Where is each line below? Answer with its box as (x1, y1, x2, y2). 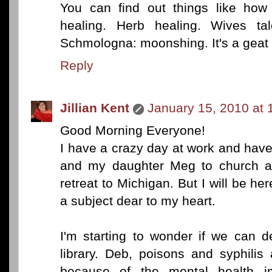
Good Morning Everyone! (60, 123, 205, 138)
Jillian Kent (60, 101, 129, 115)
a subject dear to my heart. (60, 194, 216, 208)
